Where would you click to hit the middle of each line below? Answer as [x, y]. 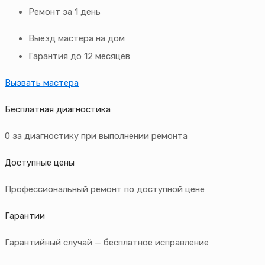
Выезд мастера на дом [77, 39]
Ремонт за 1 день [64, 12]
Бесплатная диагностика [58, 110]
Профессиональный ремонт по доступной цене [105, 190]
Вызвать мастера [42, 83]
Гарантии [25, 216]
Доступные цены [40, 163]
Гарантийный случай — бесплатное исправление [107, 243]
